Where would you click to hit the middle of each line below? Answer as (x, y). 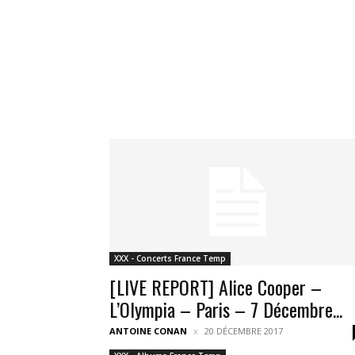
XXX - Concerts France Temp (170, 258)
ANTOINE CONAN (148, 331)
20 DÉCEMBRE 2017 (244, 331)
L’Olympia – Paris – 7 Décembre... (226, 309)
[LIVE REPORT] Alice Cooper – (216, 287)
